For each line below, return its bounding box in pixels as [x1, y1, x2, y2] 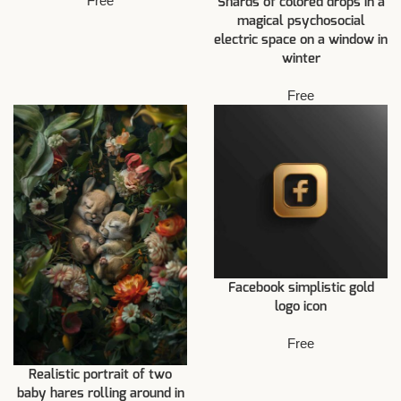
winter [281, 52, 320, 66]
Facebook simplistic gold [227, 281, 374, 295]
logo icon [275, 300, 327, 314]
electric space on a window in [214, 33, 388, 47]
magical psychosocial [236, 14, 365, 29]
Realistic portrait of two [29, 368, 172, 382]
